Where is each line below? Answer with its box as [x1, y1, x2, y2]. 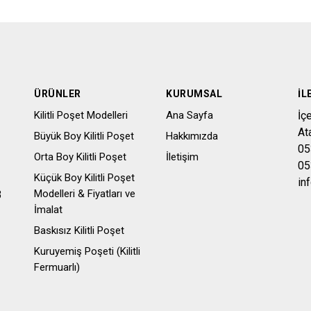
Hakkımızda [166, 130, 218, 143]
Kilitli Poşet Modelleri [34, 109, 128, 122]
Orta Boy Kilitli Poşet [34, 151, 126, 164]
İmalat [34, 203, 62, 217]
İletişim [166, 151, 199, 164]
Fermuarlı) [34, 261, 80, 274]
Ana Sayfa [166, 109, 213, 122]
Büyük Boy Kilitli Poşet [34, 130, 134, 143]
